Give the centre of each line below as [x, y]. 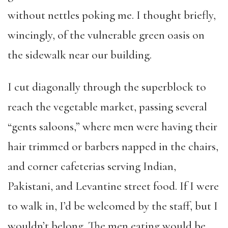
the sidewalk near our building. [80, 55]
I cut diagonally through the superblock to [107, 87]
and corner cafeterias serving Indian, [92, 166]
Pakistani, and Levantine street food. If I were [113, 186]
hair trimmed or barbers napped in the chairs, [113, 147]
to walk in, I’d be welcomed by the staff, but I [113, 206]
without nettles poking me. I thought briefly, [112, 15]
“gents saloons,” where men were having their [112, 127]
